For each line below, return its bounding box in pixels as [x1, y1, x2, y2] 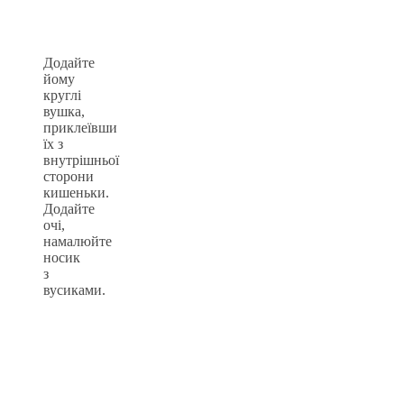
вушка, [43, 104, 85, 120]
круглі [43, 87, 81, 104]
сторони [43, 169, 94, 185]
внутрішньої [43, 152, 119, 169]
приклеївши [43, 120, 117, 136]
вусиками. [43, 282, 106, 298]
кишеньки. [43, 185, 109, 201]
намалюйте [43, 234, 112, 250]
